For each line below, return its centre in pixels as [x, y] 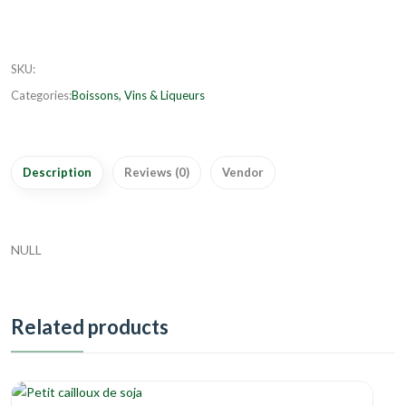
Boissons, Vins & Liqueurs [138, 95]
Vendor [243, 172]
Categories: [41, 95]
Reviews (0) [157, 172]
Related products [90, 327]
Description [57, 172]
